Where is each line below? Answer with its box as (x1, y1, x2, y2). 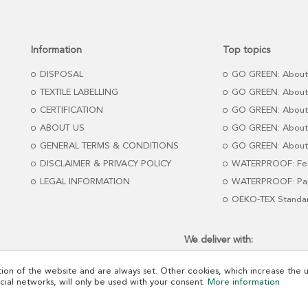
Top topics (223, 45, 270, 55)
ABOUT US (37, 123, 85, 133)
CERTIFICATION (37, 105, 103, 115)
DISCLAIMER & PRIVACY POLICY (37, 159, 171, 168)
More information (208, 278, 280, 287)
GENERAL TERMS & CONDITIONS (37, 141, 179, 151)
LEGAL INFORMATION (37, 177, 130, 186)
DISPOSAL (37, 69, 83, 79)
